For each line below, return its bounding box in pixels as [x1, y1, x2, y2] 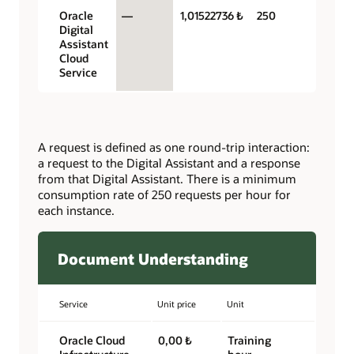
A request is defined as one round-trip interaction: [38, 139, 310, 156]
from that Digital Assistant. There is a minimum [38, 171, 296, 187]
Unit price [156, 298, 196, 311]
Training [228, 333, 272, 348]
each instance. [38, 202, 115, 219]
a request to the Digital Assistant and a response [38, 155, 300, 171]
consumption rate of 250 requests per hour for [38, 186, 291, 203]
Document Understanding [58, 248, 248, 269]
